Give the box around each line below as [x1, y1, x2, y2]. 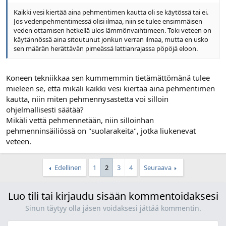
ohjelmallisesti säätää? [6, 104, 84, 115]
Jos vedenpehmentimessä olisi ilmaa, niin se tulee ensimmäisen [14, 16, 202, 26]
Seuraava [144, 163, 172, 173]
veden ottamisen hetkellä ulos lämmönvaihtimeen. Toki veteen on [14, 25, 211, 35]
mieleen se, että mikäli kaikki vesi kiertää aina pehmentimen [6, 83, 215, 94]
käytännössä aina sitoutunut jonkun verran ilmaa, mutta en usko [14, 34, 208, 44]
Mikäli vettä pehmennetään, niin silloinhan [6, 115, 154, 126]
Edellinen [54, 163, 82, 173]
